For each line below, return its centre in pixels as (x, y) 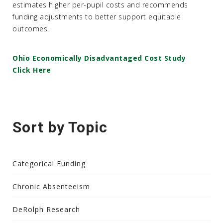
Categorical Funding (49, 164)
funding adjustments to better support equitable (97, 17)
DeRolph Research (46, 209)
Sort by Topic (60, 127)
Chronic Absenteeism (51, 186)
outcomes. (31, 29)
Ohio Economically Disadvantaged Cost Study (99, 58)
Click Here (32, 70)
